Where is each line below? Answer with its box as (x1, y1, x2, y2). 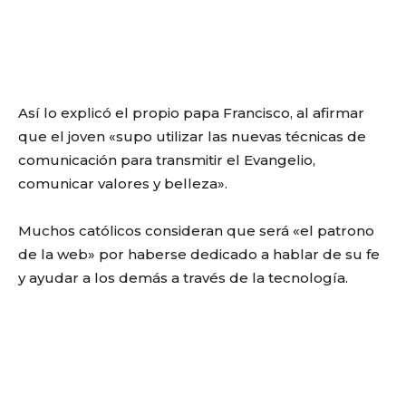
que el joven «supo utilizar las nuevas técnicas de (18, 128, 366, 145)
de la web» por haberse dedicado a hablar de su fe (18, 246, 380, 263)
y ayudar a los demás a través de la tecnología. (18, 269, 348, 286)
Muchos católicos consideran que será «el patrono (18, 222, 374, 239)
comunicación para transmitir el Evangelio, (18, 151, 315, 169)
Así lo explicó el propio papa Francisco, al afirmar (18, 104, 364, 121)
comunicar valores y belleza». (18, 175, 227, 192)
